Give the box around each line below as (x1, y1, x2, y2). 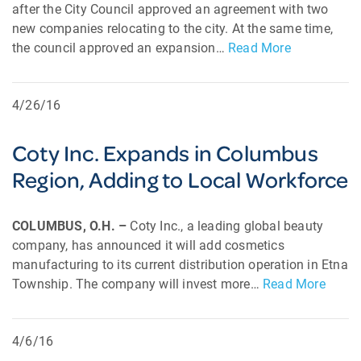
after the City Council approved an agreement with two (12, 2, 329, 17)
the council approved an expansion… (12, 40, 228, 56)
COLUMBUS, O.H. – (12, 218, 131, 234)
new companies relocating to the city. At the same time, (12, 21, 334, 36)
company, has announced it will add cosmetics (12, 238, 284, 253)
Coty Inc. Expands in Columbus (12, 137, 318, 168)
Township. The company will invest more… (12, 276, 263, 292)
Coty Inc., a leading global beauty (130, 218, 324, 234)
